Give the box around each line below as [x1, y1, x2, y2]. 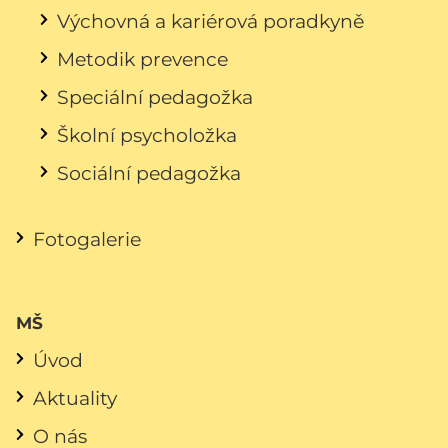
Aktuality [33, 385, 117, 410]
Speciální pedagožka [57, 84, 253, 109]
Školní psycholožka [57, 122, 237, 147]
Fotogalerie [33, 226, 141, 251]
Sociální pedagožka [57, 160, 241, 185]
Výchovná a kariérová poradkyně [57, 8, 364, 33]
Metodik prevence [57, 46, 228, 71]
